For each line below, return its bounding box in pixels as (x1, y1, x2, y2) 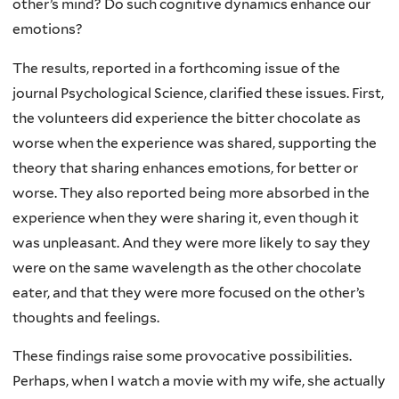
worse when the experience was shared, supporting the (12, 134, 377, 151)
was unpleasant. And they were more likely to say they (12, 233, 370, 251)
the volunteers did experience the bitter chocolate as (12, 109, 361, 126)
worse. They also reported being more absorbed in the (12, 183, 370, 201)
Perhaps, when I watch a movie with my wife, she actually (12, 372, 386, 390)
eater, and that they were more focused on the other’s (12, 283, 365, 301)
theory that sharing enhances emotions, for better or (12, 159, 358, 176)
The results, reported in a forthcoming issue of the (12, 59, 340, 77)
